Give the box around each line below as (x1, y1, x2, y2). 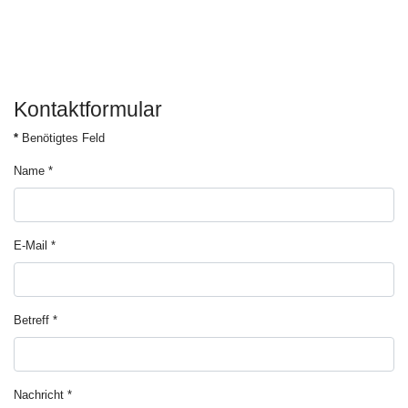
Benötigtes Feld (18, 131, 105, 145)
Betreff (14, 313, 49, 327)
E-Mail (14, 239, 47, 252)
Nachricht (14, 388, 64, 402)
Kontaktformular (14, 97, 162, 121)
